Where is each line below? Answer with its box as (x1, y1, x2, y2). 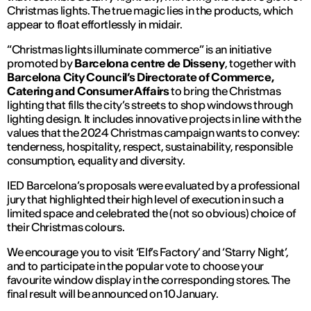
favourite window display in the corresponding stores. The (7, 273, 290, 287)
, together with (224, 56, 296, 71)
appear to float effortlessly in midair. (7, 17, 183, 32)
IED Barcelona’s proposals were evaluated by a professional (7, 178, 300, 193)
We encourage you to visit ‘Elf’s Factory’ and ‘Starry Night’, (7, 245, 289, 260)
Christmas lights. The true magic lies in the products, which (7, 3, 293, 18)
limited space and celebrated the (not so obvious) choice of (7, 206, 296, 221)
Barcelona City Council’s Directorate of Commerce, (7, 70, 274, 85)
